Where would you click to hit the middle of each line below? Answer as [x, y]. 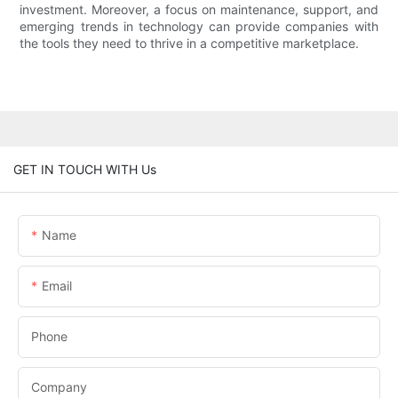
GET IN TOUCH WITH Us [85, 169]
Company [59, 386]
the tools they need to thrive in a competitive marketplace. [190, 44]
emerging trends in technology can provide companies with [199, 27]
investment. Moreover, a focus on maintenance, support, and [199, 10]
